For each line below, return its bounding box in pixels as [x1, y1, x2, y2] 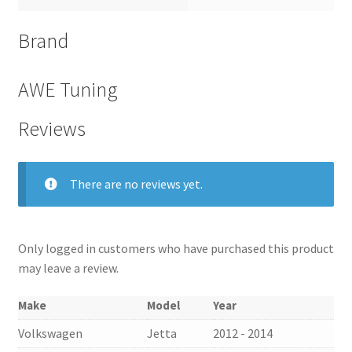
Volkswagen [17, 325, 82, 342]
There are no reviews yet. [69, 175, 203, 192]
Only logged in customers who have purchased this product [17, 240, 334, 257]
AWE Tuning [17, 76, 118, 102]
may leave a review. [17, 260, 119, 277]
